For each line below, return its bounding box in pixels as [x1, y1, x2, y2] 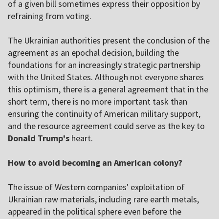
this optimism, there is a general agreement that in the [8, 84, 208, 95]
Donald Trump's [8, 132, 69, 144]
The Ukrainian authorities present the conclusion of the [8, 35, 210, 46]
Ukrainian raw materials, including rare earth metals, [8, 194, 199, 205]
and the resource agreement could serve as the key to [8, 120, 205, 132]
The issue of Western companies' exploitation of [8, 181, 185, 193]
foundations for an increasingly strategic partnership [8, 59, 200, 71]
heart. [69, 132, 93, 144]
